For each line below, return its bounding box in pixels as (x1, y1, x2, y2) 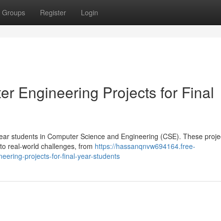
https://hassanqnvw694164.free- (95, 141, 195, 151)
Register (40, 7, 66, 17)
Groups (2, 7, 25, 17)
